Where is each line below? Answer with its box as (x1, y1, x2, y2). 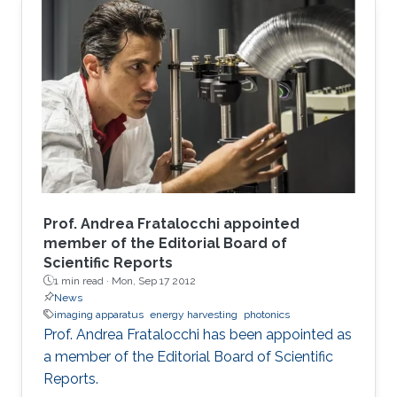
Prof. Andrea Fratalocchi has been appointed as (43, 325, 352, 343)
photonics (244, 307, 290, 321)
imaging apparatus (54, 307, 144, 321)
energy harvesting (150, 307, 237, 321)
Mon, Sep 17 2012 (112, 274, 196, 287)
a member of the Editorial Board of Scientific (43, 347, 333, 365)
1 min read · (54, 274, 112, 287)
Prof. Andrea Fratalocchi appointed (43, 214, 300, 232)
